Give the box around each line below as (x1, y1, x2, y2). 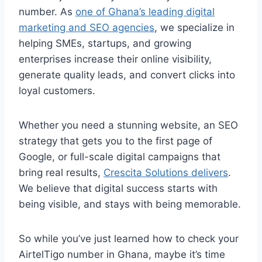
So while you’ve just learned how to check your (19, 233, 239, 245)
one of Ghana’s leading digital (75, 6, 215, 18)
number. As (19, 6, 75, 18)
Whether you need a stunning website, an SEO (19, 119, 238, 132)
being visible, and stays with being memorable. (19, 198, 241, 211)
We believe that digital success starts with (19, 182, 218, 195)
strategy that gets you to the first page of (19, 135, 212, 147)
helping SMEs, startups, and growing (19, 37, 191, 50)
